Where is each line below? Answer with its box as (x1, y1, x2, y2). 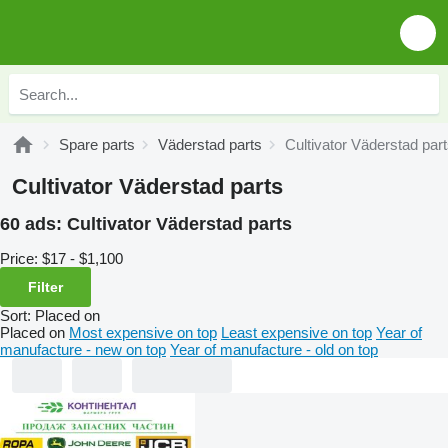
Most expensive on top (69, 323, 217, 341)
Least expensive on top (221, 323, 372, 341)
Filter (28, 278, 63, 295)
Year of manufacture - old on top (170, 340, 378, 358)
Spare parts (59, 136, 135, 153)
